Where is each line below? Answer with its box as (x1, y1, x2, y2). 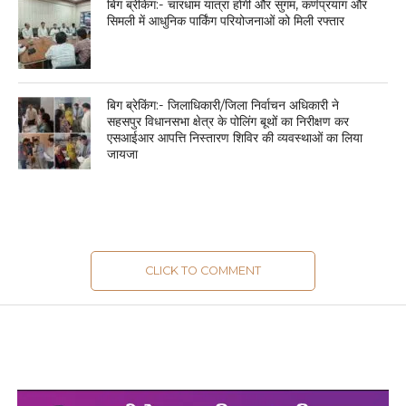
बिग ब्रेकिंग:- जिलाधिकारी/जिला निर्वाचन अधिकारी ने (107, 96, 340, 113)
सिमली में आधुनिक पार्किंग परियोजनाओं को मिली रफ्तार (107, 12, 345, 29)
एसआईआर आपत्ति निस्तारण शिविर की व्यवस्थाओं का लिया (107, 129, 363, 146)
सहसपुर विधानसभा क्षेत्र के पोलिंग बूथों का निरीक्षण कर (107, 112, 350, 130)
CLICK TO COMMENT (144, 263, 261, 277)
